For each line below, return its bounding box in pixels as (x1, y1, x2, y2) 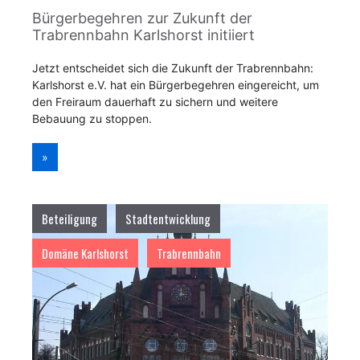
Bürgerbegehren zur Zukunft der (32, 10, 252, 27)
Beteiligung (42, 210, 97, 227)
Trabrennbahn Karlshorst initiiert (32, 27, 255, 43)
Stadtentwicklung (125, 210, 211, 227)
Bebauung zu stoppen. (32, 112, 152, 125)
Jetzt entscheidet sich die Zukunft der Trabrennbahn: (32, 61, 313, 75)
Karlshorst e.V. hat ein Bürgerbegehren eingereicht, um (32, 78, 319, 92)
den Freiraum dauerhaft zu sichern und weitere (32, 95, 278, 108)
